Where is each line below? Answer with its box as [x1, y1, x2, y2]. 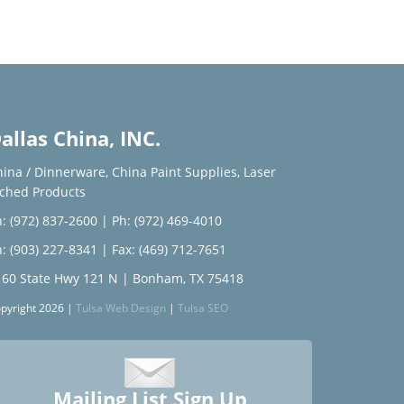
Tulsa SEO [178, 300, 228, 315]
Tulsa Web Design [76, 300, 166, 315]
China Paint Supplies [112, 163, 237, 180]
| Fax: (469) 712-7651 [97, 241, 226, 258]
